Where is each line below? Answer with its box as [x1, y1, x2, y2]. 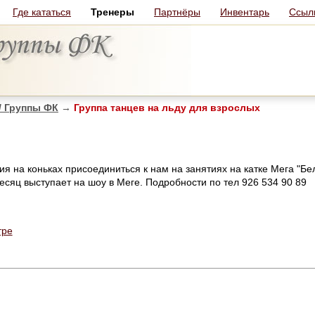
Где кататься [13, 6, 71, 18]
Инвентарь [220, 6, 269, 18]
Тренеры [91, 6, 134, 18]
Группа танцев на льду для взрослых [71, 102, 260, 113]
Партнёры [154, 6, 200, 18]
